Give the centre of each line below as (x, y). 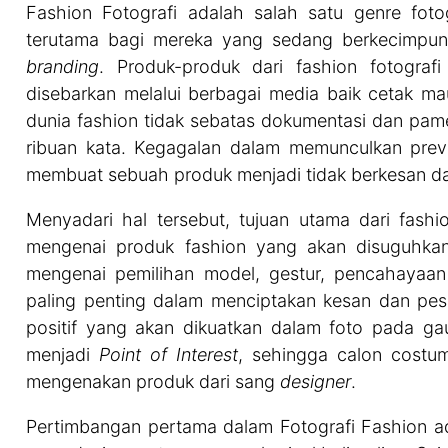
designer (315, 381)
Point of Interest (169, 354)
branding (62, 66)
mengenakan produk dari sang (153, 381)
